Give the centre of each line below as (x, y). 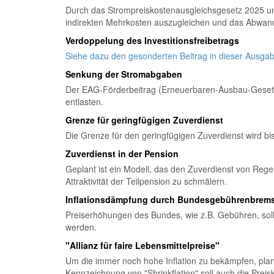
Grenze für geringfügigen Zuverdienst (144, 120)
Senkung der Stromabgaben (124, 74)
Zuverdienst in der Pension (122, 154)
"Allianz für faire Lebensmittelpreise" (143, 245)
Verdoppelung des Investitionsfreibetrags (152, 40)
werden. (81, 227)
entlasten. (84, 102)
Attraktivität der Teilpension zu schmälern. (146, 181)
